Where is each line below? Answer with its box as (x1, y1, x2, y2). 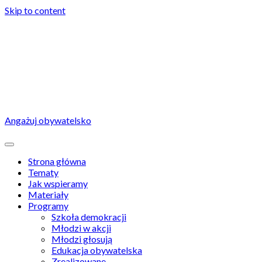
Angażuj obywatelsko (5, 115, 91, 126)
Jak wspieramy (28, 178, 88, 189)
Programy (28, 200, 68, 211)
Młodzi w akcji (51, 222, 111, 233)
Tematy (28, 167, 58, 178)
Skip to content (5, 5, 65, 16)
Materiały (28, 189, 68, 200)
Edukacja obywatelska (51, 244, 142, 256)
